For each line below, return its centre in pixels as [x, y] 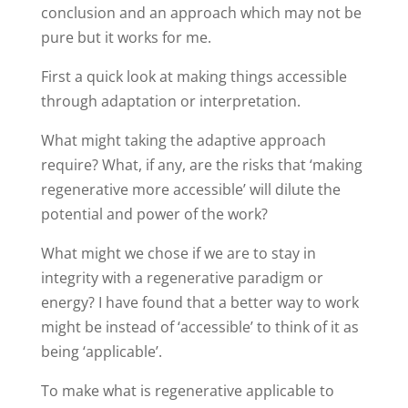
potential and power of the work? [154, 214]
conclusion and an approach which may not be [201, 12]
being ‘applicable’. [101, 351]
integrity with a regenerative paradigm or [182, 277]
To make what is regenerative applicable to [187, 390]
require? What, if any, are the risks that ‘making [201, 164]
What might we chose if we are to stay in [178, 253]
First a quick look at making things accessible [194, 76]
